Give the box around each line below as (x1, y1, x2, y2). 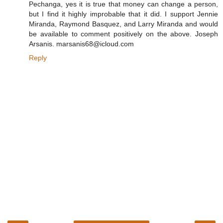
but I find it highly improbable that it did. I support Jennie (29, 9, 218, 18)
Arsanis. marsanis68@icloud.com (29, 39, 134, 48)
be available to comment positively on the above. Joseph (29, 29, 218, 38)
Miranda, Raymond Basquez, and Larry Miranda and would (29, 19, 218, 28)
